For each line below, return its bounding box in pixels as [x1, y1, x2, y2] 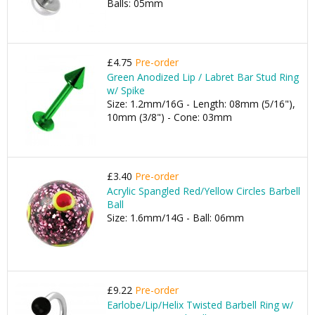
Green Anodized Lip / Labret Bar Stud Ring [107, 70, 299, 84]
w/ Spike [107, 84, 145, 97]
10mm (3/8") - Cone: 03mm [107, 110, 232, 124]
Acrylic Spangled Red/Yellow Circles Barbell [107, 184, 300, 198]
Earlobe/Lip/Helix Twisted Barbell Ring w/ [107, 298, 293, 311]
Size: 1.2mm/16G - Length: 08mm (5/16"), [107, 97, 295, 110]
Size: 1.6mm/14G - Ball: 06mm [107, 211, 244, 224]
